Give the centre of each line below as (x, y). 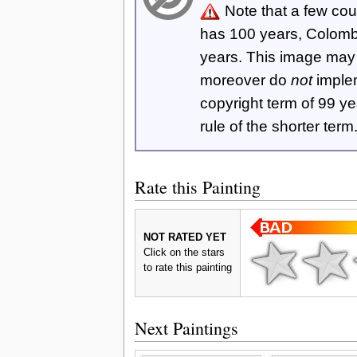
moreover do (245, 80)
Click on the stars (184, 252)
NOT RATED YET (184, 237)
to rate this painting (187, 267)
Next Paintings (186, 328)
